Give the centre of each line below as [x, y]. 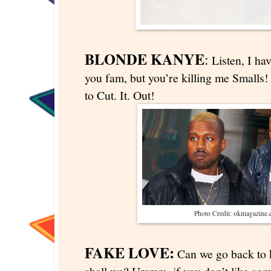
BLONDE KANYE [145, 59]
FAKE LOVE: [129, 252]
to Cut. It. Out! [120, 95]
